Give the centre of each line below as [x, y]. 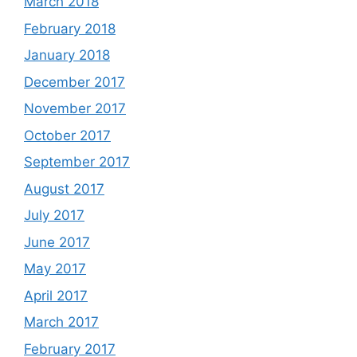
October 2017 [67, 135]
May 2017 [55, 269]
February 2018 [70, 28]
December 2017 [75, 82]
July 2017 [54, 216]
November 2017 [75, 109]
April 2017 [56, 295]
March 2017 [61, 322]
